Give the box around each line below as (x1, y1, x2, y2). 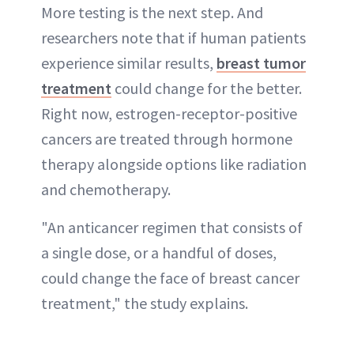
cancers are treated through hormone (41, 129, 292, 149)
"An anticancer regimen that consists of (41, 217, 303, 237)
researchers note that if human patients (41, 28, 306, 47)
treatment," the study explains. (41, 293, 248, 313)
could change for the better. (111, 78, 302, 98)
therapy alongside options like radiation (41, 154, 307, 174)
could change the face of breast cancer (41, 268, 299, 288)
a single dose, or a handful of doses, (41, 243, 277, 262)
